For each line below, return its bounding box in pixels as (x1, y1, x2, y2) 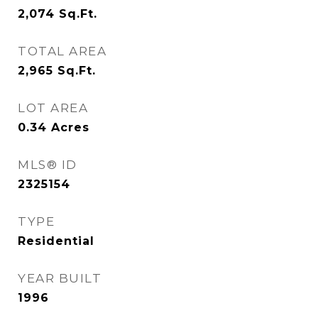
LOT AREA (18, 101, 88, 115)
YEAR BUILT (18, 271, 102, 285)
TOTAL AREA (18, 44, 106, 58)
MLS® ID (18, 158, 77, 172)
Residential (18, 234, 94, 248)
